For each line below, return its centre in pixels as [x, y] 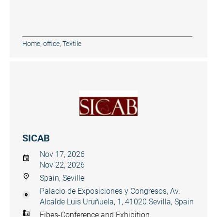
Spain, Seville [62, 178]
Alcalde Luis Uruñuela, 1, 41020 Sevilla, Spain [117, 202]
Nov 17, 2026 [62, 154]
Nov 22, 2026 [62, 165]
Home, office [41, 44]
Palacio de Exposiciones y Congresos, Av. [110, 191]
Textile [72, 44]
